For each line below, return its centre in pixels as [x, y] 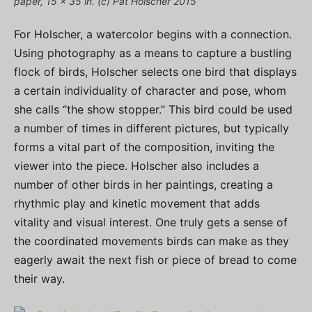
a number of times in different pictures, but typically [151, 128]
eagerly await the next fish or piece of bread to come [155, 260]
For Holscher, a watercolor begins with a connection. [153, 34]
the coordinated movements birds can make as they [151, 241]
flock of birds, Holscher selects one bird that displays [155, 72]
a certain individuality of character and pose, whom [150, 91]
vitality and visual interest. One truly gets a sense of [151, 222]
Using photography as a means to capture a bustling [153, 53]
